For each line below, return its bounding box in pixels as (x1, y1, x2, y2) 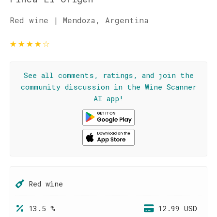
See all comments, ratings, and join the (23, 70, 194, 80)
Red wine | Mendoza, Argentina (10, 15, 149, 25)
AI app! (93, 93, 124, 103)
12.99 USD (158, 203, 197, 213)
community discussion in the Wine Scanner (20, 82, 197, 92)
